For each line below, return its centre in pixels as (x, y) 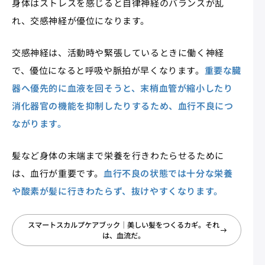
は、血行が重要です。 (58, 173)
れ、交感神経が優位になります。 (81, 21)
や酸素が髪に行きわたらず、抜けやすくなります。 (117, 191)
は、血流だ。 (124, 236)
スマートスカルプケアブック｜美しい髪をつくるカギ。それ (124, 225)
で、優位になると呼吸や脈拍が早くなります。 (108, 70)
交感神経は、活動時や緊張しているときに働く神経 (118, 53)
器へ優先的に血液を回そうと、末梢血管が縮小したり (122, 88)
